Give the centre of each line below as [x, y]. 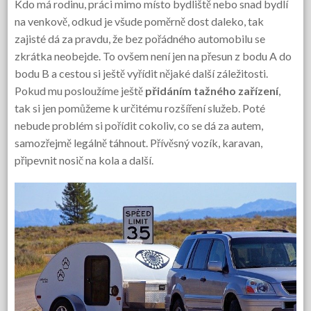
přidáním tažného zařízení [212, 91]
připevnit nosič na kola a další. [84, 160]
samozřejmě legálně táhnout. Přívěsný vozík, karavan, [139, 143]
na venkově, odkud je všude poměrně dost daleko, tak [140, 21]
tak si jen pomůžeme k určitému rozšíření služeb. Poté [140, 108]
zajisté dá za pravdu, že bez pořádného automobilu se [140, 39]
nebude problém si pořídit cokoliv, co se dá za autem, [139, 125]
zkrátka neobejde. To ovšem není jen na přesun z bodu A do [153, 56]
